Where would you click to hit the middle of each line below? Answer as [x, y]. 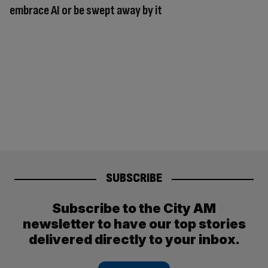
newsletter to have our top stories [134, 224]
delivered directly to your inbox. [134, 240]
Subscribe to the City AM [134, 208]
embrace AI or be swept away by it [86, 10]
